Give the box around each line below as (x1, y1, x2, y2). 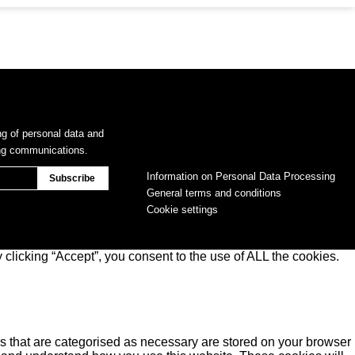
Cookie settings (147, 204, 218, 216)
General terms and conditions (147, 187, 281, 199)
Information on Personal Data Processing (147, 170, 335, 182)
